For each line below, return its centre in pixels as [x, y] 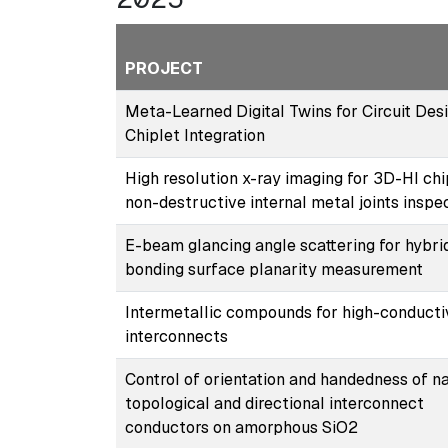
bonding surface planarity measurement [273, 269]
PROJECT [163, 68]
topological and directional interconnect [274, 403]
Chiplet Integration [194, 135]
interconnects [176, 336]
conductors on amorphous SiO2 [241, 427]
